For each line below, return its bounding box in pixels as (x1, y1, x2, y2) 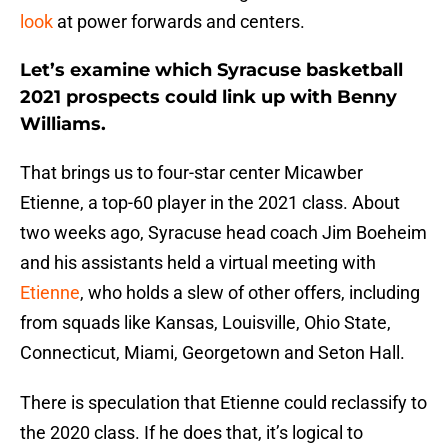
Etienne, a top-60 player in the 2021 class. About (20, 192, 400, 214)
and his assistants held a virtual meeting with (20, 252, 376, 274)
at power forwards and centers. (53, 11, 305, 33)
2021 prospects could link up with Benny (20, 86, 397, 109)
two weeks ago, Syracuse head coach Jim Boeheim (20, 222, 427, 244)
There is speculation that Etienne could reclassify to (20, 392, 427, 414)
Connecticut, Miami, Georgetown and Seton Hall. (20, 342, 405, 364)
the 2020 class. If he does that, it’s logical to (20, 422, 363, 444)
